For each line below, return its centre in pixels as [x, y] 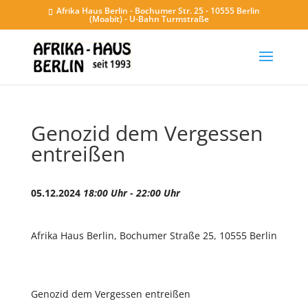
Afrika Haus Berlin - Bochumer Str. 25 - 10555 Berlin [157, 11]
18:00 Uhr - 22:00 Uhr [131, 193]
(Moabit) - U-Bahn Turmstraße [150, 19]
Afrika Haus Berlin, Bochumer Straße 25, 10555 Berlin [154, 235]
